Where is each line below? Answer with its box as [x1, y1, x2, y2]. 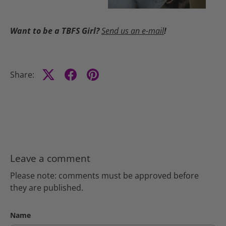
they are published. [10, 182, 83, 194]
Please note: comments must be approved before [10, 170, 199, 182]
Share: [10, 69, 34, 80]
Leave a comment [10, 151, 90, 165]
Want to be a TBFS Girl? [10, 25, 101, 36]
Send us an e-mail [101, 25, 164, 36]
